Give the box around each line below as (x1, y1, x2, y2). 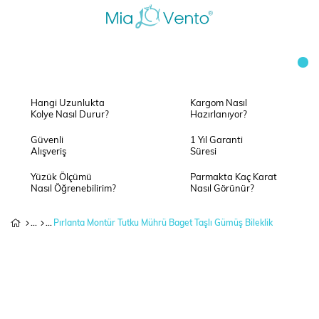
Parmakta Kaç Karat (190, 173, 277, 182)
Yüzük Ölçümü (31, 173, 92, 182)
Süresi (190, 147, 216, 157)
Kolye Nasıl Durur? (31, 110, 109, 120)
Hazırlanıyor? (190, 110, 247, 120)
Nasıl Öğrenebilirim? (31, 184, 116, 194)
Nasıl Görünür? (190, 184, 254, 194)
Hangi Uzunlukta (31, 99, 105, 108)
